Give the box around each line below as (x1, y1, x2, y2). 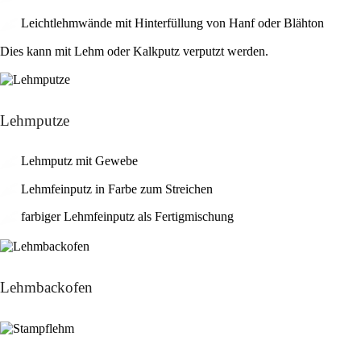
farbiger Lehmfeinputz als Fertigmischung (18, 210, 234, 224)
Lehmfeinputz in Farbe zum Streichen (18, 181, 213, 196)
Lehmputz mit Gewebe (18, 153, 138, 168)
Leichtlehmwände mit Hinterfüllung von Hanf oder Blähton (18, 15, 324, 30)
